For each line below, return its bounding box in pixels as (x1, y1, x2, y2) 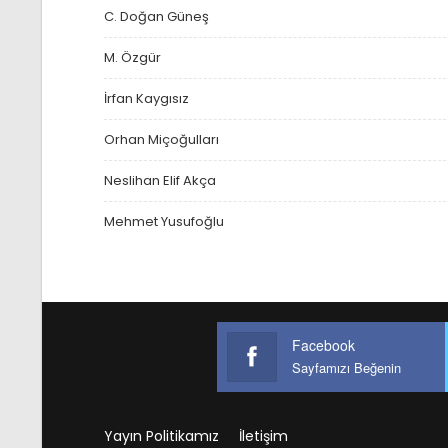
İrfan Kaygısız (103, 89, 189, 109)
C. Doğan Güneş (103, 7, 209, 27)
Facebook (292, 335, 356, 356)
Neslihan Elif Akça (103, 171, 216, 191)
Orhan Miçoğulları (103, 130, 219, 150)
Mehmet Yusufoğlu (103, 212, 224, 232)
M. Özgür (103, 48, 161, 68)
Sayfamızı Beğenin (292, 358, 402, 378)
